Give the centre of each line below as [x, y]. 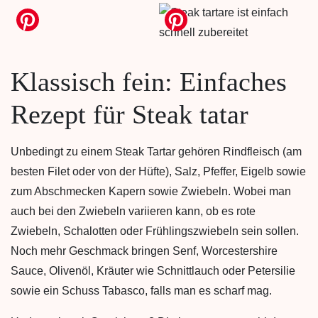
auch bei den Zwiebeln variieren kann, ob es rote [133, 211]
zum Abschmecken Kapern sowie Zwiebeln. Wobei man [151, 191]
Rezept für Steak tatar [130, 114]
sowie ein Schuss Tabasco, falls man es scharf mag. [141, 291]
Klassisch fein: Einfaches [149, 82]
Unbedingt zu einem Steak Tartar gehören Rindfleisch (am [156, 152]
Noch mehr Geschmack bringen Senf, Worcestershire [144, 251]
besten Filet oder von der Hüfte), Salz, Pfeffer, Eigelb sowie [158, 171]
